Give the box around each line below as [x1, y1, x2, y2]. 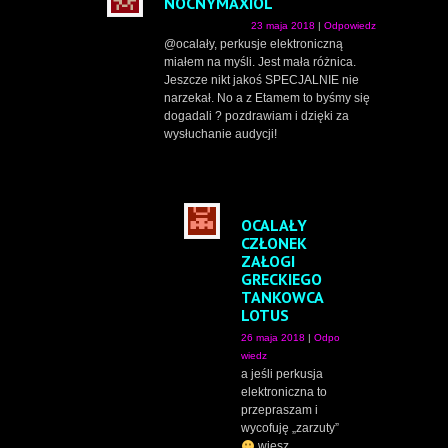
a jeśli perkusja [241, 367, 323, 382]
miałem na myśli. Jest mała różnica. [164, 55, 356, 70]
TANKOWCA [241, 287, 323, 308]
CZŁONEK [241, 233, 307, 254]
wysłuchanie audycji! [164, 127, 277, 142]
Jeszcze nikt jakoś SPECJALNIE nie [164, 73, 359, 88]
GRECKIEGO [241, 269, 322, 290]
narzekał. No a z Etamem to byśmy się [164, 91, 370, 106]
